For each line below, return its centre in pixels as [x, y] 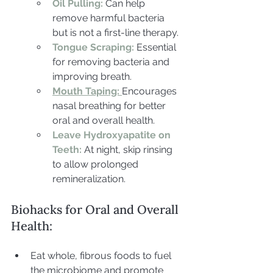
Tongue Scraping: [93, 47]
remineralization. [89, 179]
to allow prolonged [97, 164]
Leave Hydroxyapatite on [113, 135]
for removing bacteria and [112, 62]
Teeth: [67, 149]
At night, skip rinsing [129, 149]
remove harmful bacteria [110, 18]
